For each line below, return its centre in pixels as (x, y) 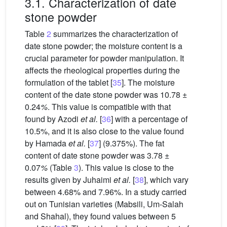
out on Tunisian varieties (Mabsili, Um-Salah (104, 204)
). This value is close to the (126, 167)
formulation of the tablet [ (69, 82)
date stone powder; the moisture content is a (104, 46)
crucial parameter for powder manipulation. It (104, 58)
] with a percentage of (149, 119)
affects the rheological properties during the (102, 70)
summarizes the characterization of (115, 34)
